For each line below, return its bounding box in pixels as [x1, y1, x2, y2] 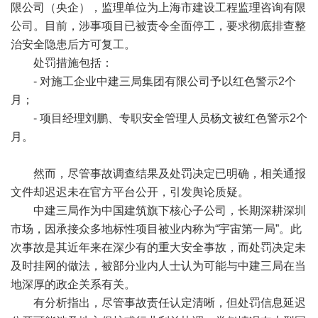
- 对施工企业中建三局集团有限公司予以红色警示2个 [11, 75, 296, 87]
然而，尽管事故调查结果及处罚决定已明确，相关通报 [11, 168, 306, 180]
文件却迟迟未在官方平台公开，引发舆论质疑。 [11, 186, 255, 198]
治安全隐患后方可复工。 [11, 38, 141, 50]
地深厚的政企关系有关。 [11, 278, 141, 290]
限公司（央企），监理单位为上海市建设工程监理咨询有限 [11, 1, 306, 13]
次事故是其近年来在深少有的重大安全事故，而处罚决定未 [11, 241, 306, 253]
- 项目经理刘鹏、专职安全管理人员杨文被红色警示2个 [11, 112, 307, 124]
